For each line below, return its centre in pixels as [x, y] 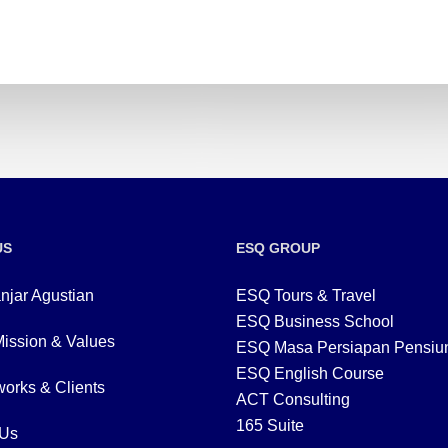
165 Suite [269, 426]
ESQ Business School [314, 322]
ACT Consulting [292, 400]
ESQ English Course [309, 374]
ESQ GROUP [277, 248]
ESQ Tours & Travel [305, 296]
